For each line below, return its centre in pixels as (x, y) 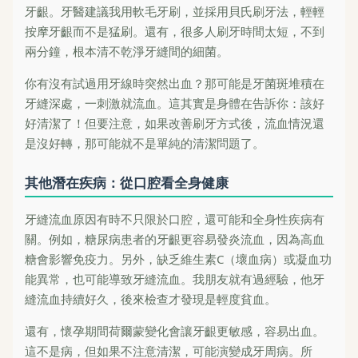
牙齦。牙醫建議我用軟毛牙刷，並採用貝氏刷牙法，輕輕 (175, 12)
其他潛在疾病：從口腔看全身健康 (127, 182)
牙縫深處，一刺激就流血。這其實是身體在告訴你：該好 (175, 103)
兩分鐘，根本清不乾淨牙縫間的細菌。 (127, 52)
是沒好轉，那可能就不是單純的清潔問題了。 (145, 143)
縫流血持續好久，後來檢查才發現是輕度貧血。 (151, 298)
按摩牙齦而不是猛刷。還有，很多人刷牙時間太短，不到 (175, 32)
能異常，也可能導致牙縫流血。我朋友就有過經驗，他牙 (175, 278)
